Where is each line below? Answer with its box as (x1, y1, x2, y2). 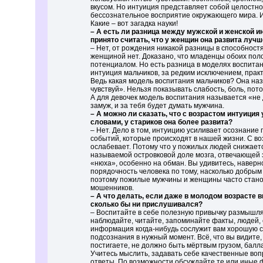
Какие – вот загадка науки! (90, 19, 178, 28)
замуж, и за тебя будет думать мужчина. (90, 102, 224, 110)
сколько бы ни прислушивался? (90, 200, 203, 208)
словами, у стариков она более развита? (90, 118, 232, 126)
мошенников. (90, 184, 134, 192)
